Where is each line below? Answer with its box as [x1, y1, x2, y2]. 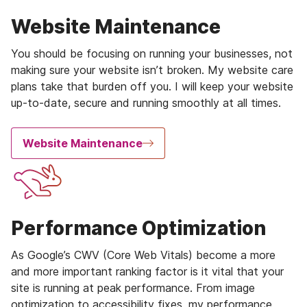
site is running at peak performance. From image [11, 280, 255, 295]
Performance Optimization [11, 216, 266, 240]
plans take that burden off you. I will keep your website [11, 79, 293, 93]
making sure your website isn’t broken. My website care [11, 62, 293, 77]
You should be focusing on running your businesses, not [11, 46, 293, 60]
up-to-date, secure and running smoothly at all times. [11, 95, 281, 110]
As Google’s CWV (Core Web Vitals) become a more [11, 247, 275, 262]
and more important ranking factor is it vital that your [11, 264, 284, 278]
